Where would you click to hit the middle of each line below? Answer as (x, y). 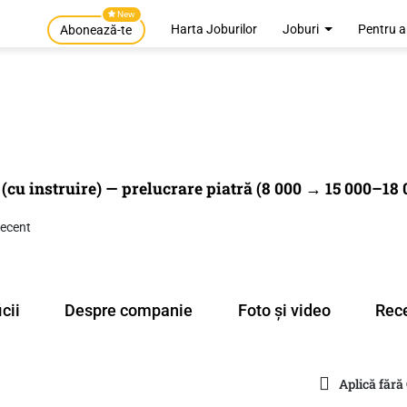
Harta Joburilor (213, 30)
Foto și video (284, 311)
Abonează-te (96, 30)
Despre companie (129, 311)
